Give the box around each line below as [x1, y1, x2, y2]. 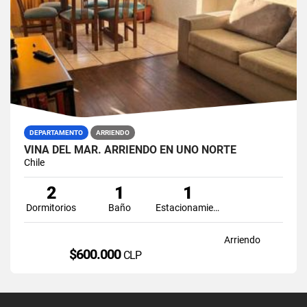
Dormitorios [26, 201, 77, 213]
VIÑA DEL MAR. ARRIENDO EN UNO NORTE [24, 143, 236, 156]
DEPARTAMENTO [29, 128, 83, 136]
